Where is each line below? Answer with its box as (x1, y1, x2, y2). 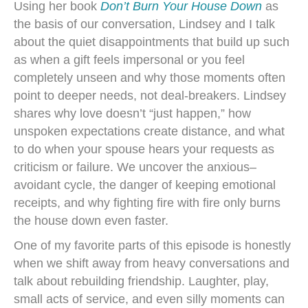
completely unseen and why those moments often (14, 71, 285, 85)
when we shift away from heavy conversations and (14, 256, 289, 270)
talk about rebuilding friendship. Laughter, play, (14, 274, 269, 288)
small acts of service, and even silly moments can (14, 292, 285, 306)
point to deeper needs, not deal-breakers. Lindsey (14, 89, 286, 102)
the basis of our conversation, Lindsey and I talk (14, 17, 275, 31)
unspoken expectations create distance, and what (14, 124, 285, 138)
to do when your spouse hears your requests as (14, 142, 274, 156)
